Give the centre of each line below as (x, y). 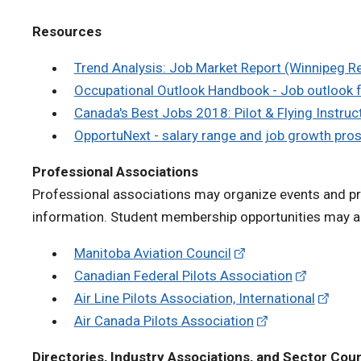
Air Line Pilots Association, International (194, 298)
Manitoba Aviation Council (152, 253)
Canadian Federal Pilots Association (183, 275)
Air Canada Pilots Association (164, 320)
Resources (67, 31)
